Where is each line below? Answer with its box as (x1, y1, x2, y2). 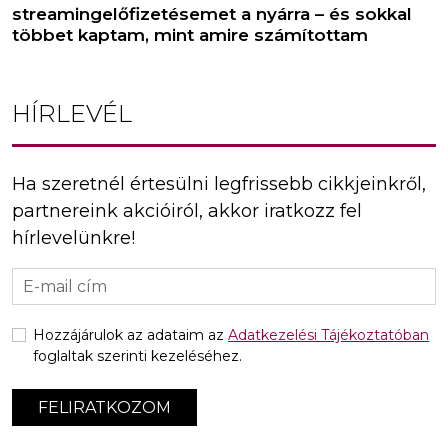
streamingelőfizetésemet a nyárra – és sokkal (12, 3, 412, 24)
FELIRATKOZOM (38, 397, 171, 417)
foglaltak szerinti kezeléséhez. (33, 346, 242, 365)
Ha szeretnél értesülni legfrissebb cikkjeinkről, (12, 172, 426, 195)
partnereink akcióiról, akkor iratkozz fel (12, 199, 362, 222)
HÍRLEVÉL (12, 98, 132, 128)
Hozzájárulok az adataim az (33, 325, 228, 344)
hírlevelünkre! (12, 226, 135, 249)
